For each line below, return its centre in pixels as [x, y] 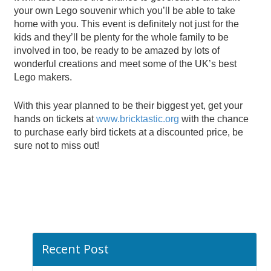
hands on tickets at [55, 119]
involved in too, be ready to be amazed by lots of [117, 50]
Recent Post [75, 249]
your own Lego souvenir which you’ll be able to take [125, 10]
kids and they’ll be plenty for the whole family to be [121, 37]
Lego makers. [43, 77]
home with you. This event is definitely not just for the [126, 24]
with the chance [214, 119]
